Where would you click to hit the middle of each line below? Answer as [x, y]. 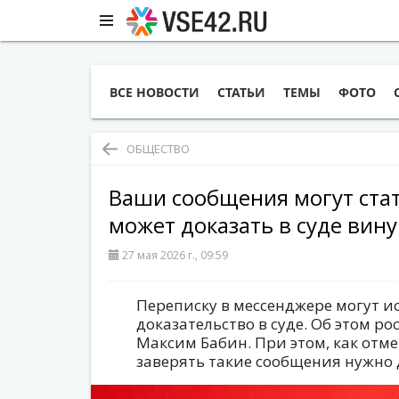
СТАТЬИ [241, 92]
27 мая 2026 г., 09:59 [175, 255]
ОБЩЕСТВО [158, 149]
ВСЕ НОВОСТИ [155, 92]
